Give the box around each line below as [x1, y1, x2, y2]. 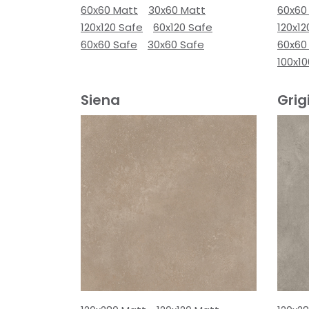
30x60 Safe [148, 37, 204, 52]
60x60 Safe [81, 37, 137, 52]
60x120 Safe [153, 19, 212, 34]
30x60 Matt [148, 2, 206, 17]
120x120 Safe [81, 19, 143, 34]
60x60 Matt [81, 2, 138, 17]
